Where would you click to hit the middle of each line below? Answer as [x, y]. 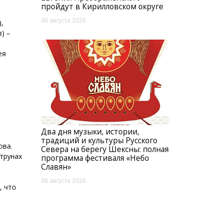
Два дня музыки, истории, [90, 132]
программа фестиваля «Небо [95, 158]
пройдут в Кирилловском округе [102, 7]
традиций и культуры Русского [99, 141]
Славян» [56, 167]
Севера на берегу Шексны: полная [105, 149]
